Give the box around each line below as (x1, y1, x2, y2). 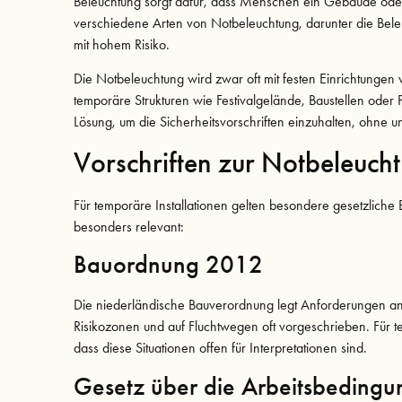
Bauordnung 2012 (74, 249, 263, 281)
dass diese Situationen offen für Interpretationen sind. (74, 339, 367, 357)
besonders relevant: (74, 217, 184, 235)
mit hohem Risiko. (74, 36, 170, 53)
